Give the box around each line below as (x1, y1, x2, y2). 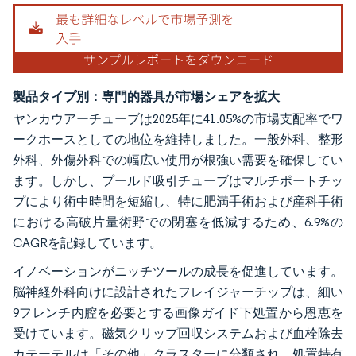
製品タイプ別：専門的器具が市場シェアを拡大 (13, 87, 280, 104)
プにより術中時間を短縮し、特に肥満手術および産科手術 (13, 193, 343, 209)
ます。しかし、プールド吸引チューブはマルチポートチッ (13, 172, 343, 188)
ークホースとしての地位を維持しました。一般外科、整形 (13, 131, 343, 147)
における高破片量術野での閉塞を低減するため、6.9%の (13, 214, 343, 230)
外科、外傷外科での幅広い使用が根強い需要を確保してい (13, 152, 343, 168)
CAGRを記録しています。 (13, 234, 162, 250)
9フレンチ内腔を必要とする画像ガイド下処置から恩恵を (13, 304, 343, 320)
